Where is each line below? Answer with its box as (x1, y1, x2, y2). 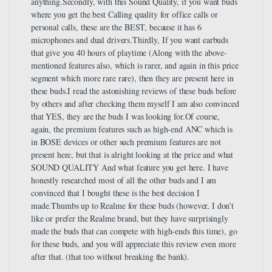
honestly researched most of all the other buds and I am (31, 174, 217, 186)
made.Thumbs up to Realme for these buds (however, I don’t (31, 199, 234, 211)
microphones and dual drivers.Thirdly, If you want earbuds (31, 33, 229, 46)
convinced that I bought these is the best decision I (31, 186, 200, 199)
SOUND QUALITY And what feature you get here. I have (31, 161, 228, 173)
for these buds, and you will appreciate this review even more (31, 237, 236, 250)
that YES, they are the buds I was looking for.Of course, (31, 110, 220, 122)
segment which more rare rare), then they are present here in (31, 72, 234, 84)
